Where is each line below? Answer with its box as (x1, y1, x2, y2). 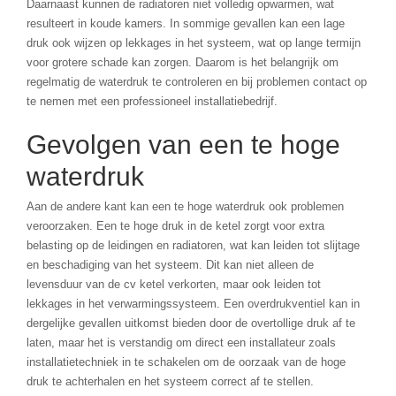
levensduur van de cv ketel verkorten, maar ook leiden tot (27, 278, 321, 292)
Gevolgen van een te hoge (27, 130, 340, 160)
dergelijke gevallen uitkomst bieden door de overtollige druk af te (27, 316, 355, 331)
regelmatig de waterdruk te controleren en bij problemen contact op (27, 75, 367, 89)
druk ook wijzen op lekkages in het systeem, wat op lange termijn (27, 36, 361, 50)
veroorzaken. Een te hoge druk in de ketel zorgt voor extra (27, 219, 324, 233)
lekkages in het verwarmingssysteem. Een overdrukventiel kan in (27, 297, 360, 311)
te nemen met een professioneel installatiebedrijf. (27, 95, 278, 109)
